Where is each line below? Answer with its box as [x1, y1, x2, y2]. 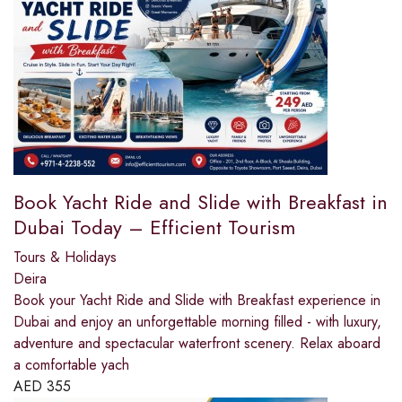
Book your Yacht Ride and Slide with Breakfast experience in [13, 290, 380, 311]
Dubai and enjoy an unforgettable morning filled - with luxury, [13, 311, 381, 333]
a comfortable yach [13, 354, 129, 376]
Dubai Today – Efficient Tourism [13, 213, 295, 242]
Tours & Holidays [13, 247, 117, 268]
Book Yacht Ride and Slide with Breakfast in [13, 188, 388, 217]
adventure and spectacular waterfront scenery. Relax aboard [13, 333, 380, 354]
